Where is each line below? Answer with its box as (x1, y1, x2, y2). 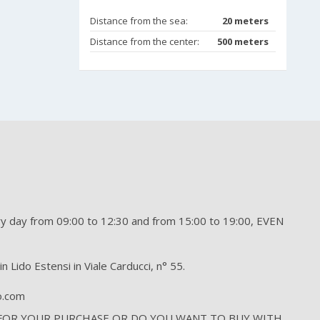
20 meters (222, 14, 269, 28)
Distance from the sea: (90, 14, 188, 28)
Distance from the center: (90, 35, 199, 49)
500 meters (217, 35, 269, 49)
